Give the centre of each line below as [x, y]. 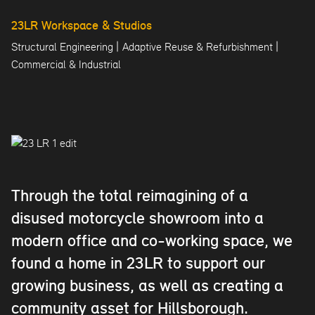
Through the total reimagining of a [130, 197]
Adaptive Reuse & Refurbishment [198, 47]
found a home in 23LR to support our [138, 264]
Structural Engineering [62, 47]
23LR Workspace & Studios [82, 26]
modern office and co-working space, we [152, 242]
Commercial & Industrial [66, 64]
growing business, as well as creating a [147, 287]
